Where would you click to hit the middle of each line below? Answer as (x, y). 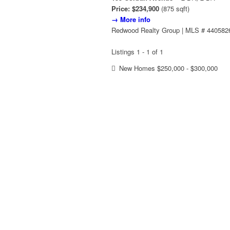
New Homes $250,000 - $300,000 (168, 68)
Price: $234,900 (135, 9)
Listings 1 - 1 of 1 (137, 52)
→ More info (131, 20)
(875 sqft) (174, 9)
